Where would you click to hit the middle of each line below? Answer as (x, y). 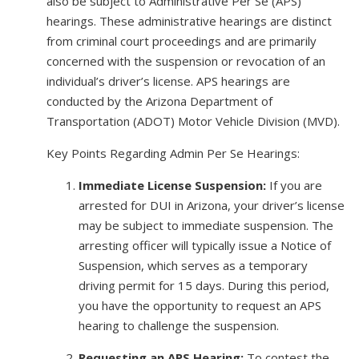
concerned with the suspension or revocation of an (186, 61)
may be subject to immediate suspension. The (206, 225)
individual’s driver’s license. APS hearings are (168, 81)
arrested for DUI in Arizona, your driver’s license (211, 205)
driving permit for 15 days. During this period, (204, 285)
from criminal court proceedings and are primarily (181, 40)
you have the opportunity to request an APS (200, 305)
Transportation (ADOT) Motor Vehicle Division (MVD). (193, 121)
